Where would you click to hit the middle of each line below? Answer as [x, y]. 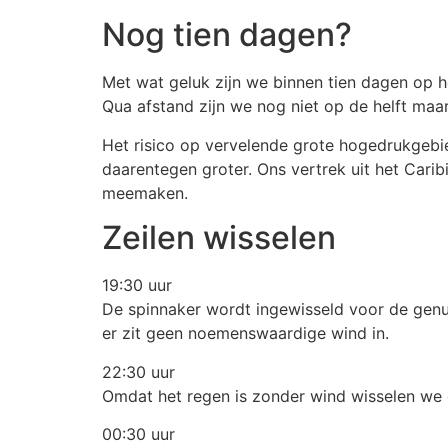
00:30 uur [138, 433]
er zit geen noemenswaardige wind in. [245, 333]
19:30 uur [137, 285]
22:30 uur [138, 371]
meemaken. [145, 192]
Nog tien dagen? [227, 35]
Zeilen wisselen [219, 238]
